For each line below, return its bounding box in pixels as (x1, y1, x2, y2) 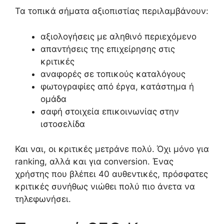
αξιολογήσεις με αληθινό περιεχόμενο (40, 31, 196, 41)
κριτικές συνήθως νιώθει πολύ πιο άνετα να (15, 181, 195, 192)
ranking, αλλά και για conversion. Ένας (15, 156, 173, 167)
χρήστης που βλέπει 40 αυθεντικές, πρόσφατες (15, 169, 208, 179)
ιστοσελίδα (40, 118, 85, 129)
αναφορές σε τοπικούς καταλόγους (40, 68, 185, 79)
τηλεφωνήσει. (15, 194, 71, 204)
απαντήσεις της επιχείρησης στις (40, 43, 175, 54)
